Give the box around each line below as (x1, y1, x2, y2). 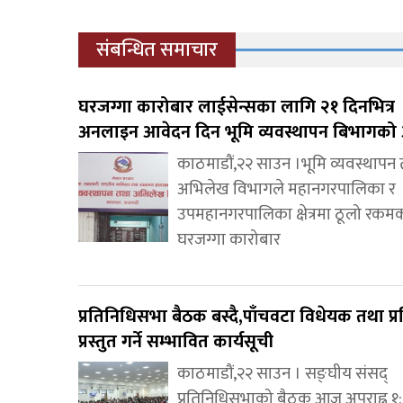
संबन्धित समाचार (96, 32, 218, 67)
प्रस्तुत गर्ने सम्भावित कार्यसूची (78, 326, 273, 357)
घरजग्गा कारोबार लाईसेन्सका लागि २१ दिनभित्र (78, 91, 395, 122)
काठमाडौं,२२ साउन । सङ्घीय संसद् (177, 359, 388, 388)
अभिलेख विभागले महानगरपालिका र (177, 175, 396, 203)
